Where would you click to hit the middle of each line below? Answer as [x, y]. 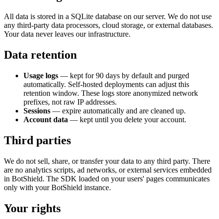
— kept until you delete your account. [127, 119]
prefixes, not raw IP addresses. [70, 102]
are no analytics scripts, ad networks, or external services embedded [108, 170]
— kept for [77, 75]
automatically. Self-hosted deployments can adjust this [106, 84]
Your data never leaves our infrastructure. [67, 34]
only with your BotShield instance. [57, 187]
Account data [46, 119]
